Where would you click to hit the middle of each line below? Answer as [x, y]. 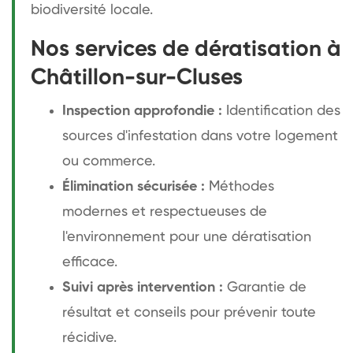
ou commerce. [109, 161]
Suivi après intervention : [143, 287]
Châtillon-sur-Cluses [137, 78]
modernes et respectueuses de [165, 212]
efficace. [90, 262]
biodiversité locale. [92, 10]
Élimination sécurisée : [134, 186]
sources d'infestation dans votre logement [200, 136]
